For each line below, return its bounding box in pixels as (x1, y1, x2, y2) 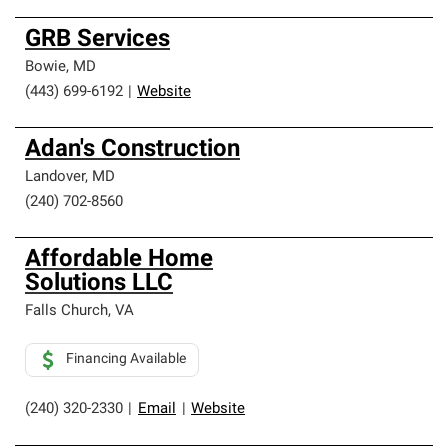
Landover (25, 170, 85, 185)
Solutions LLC (25, 272, 173, 296)
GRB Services (25, 28, 170, 52)
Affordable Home (25, 248, 213, 272)
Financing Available (66, 352, 186, 367)
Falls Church (25, 304, 108, 319)
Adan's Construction (25, 138, 240, 162)
